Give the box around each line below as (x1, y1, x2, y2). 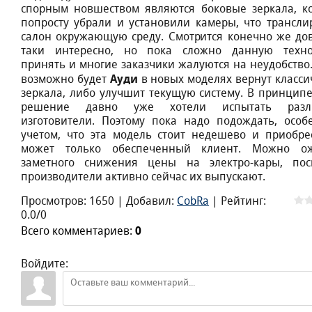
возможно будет (21, 72, 110, 86)
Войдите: (21, 257, 68, 271)
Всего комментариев (21, 224, 130, 238)
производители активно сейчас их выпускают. (21, 170, 265, 184)
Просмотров (21, 194, 84, 208)
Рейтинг (221, 194, 263, 208)
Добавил (126, 194, 171, 208)
